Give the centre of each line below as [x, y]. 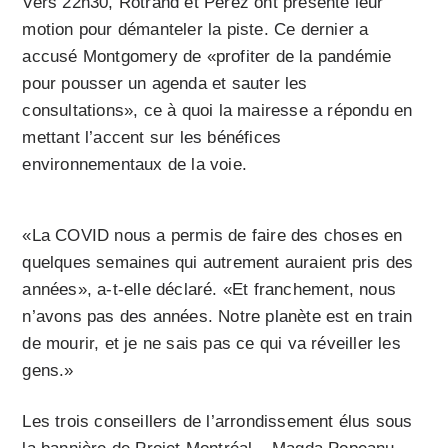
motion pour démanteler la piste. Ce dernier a [195, 30]
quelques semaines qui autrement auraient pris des [218, 263]
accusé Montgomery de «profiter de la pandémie [207, 57]
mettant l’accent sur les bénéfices [152, 138]
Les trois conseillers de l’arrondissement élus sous [217, 422]
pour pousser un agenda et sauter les [165, 84]
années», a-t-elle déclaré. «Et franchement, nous [209, 290]
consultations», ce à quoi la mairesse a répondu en [217, 111]
